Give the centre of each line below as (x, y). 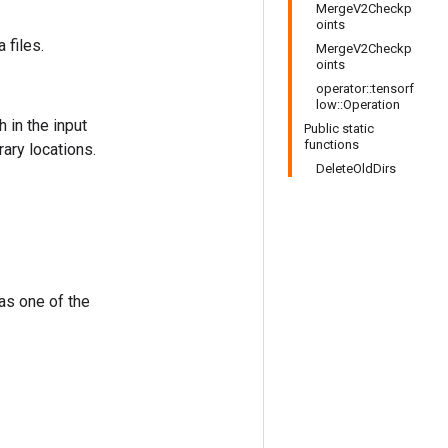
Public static (339, 128)
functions (331, 144)
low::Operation (358, 104)
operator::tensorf (365, 88)
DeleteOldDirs (356, 168)
